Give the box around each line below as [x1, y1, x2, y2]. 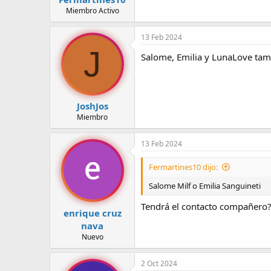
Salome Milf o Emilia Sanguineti [149, 180, 261, 192]
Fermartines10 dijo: [149, 162, 218, 173]
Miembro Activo [65, 5, 119, 16]
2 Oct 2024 [141, 258, 177, 269]
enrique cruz [63, 206, 122, 219]
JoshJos [76, 100, 108, 113]
